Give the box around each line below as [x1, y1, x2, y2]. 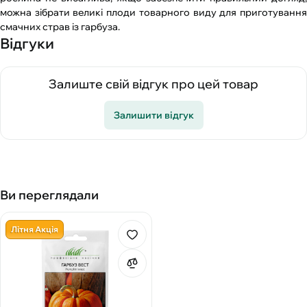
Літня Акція [11, 223, 58, 234]
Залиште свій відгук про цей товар [49, 76, 258, 92]
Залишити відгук [113, 108, 194, 121]
